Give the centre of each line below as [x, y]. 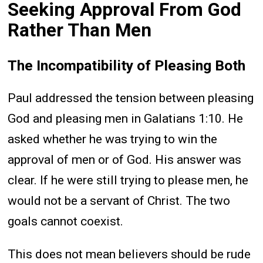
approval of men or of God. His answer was [125, 160]
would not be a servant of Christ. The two [119, 201]
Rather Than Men [80, 31]
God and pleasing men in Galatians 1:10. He [126, 119]
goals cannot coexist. [66, 222]
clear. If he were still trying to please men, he [128, 181]
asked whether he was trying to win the [113, 139]
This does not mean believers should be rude [129, 254]
